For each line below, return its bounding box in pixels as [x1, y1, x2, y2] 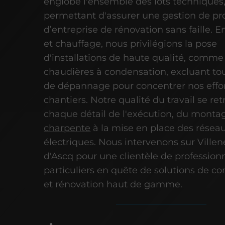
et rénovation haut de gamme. [44, 178, 183, 190]
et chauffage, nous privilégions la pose [44, 38, 217, 49]
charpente [44, 122, 91, 134]
